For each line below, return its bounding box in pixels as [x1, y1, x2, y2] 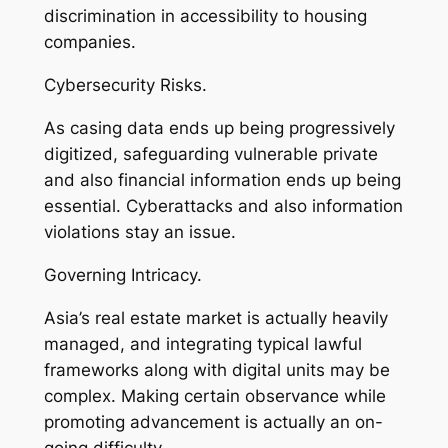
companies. [43, 32, 136, 53]
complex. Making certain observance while [43, 385, 386, 406]
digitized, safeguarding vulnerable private [43, 143, 378, 164]
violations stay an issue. [43, 221, 236, 242]
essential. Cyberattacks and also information [43, 195, 403, 216]
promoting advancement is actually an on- [43, 411, 383, 432]
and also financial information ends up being [43, 169, 401, 190]
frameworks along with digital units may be [43, 359, 390, 380]
